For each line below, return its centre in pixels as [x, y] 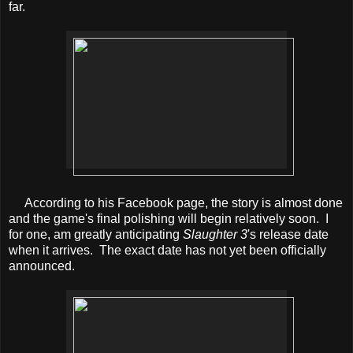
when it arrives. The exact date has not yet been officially [167, 251]
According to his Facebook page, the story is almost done [176, 203]
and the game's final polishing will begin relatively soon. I [169, 219]
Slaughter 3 [215, 235]
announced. [42, 266]
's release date [288, 235]
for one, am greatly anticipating [96, 235]
